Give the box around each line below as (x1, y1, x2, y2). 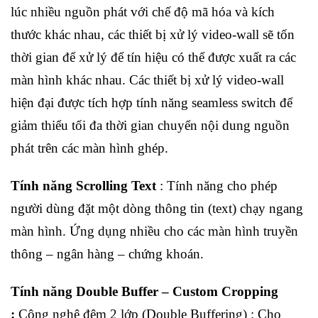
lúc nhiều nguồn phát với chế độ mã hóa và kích (11, 4, 275, 20)
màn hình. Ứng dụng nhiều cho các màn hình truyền (11, 224, 298, 239)
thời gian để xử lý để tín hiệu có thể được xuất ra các (11, 50, 296, 65)
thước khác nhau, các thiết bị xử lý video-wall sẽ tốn (11, 27, 295, 43)
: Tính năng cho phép (156, 178, 278, 194)
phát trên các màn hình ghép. (11, 141, 168, 156)
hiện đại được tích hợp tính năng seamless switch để (11, 95, 292, 111)
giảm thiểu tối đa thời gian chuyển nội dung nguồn (11, 118, 290, 133)
